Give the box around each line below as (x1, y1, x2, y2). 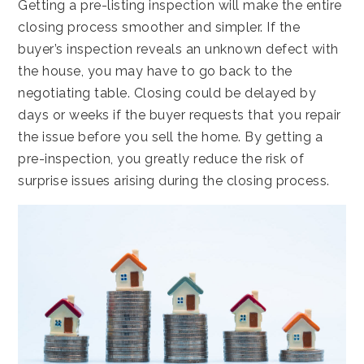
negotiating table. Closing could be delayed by (18, 84, 317, 101)
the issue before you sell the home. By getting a (18, 128, 323, 145)
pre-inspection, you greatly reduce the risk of (18, 150, 305, 167)
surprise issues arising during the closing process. (18, 172, 330, 188)
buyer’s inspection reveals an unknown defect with (18, 41, 339, 57)
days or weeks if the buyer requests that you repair (18, 106, 341, 123)
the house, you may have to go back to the (18, 63, 292, 79)
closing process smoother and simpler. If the (18, 19, 301, 35)
